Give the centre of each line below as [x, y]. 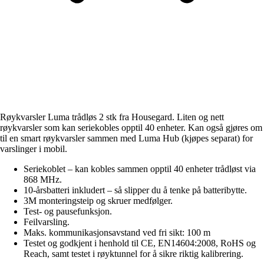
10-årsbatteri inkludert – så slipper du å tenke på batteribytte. [135, 190]
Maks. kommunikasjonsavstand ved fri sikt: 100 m [117, 232]
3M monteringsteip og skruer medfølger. [98, 200]
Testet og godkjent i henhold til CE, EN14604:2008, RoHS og [140, 243]
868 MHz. [43, 179]
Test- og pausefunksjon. [68, 211]
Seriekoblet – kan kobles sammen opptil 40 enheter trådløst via [140, 169]
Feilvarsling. [47, 222]
